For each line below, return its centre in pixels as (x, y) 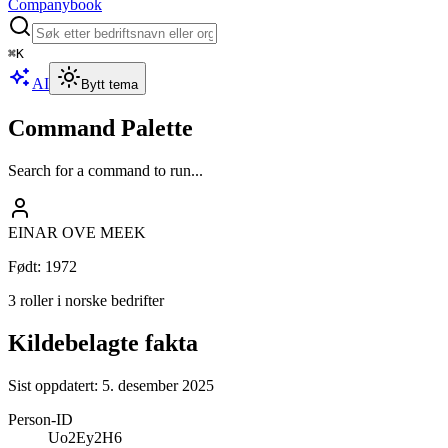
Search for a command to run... (105, 170)
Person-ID (40, 419)
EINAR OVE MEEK (77, 232)
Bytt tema (109, 84)
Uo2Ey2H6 (85, 437)
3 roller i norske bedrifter (86, 300)
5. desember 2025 (158, 385)
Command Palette (100, 127)
